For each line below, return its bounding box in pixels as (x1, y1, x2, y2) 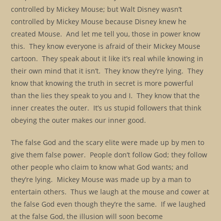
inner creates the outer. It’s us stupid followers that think (11, 103, 202, 112)
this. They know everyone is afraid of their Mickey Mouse (11, 41, 201, 51)
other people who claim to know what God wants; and (11, 162, 189, 172)
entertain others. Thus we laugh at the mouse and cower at (11, 187, 210, 196)
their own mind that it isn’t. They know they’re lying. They (11, 66, 204, 75)
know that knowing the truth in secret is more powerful (11, 78, 194, 88)
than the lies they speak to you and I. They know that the (11, 91, 200, 100)
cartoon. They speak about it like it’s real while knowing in (11, 54, 204, 63)
